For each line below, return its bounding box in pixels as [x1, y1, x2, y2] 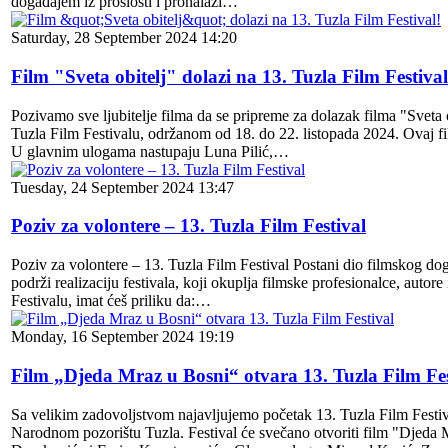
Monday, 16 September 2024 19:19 [11, 328, 234, 346]
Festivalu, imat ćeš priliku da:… [11, 292, 211, 310]
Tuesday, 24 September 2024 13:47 [11, 178, 234, 196]
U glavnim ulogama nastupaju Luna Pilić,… [11, 142, 289, 160]
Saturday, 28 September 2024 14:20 [11, 29, 237, 47]
